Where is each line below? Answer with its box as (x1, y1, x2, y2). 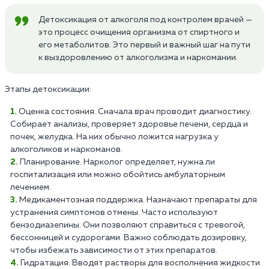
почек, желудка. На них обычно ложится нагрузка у (10, 132, 219, 141)
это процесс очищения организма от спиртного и (38, 28, 240, 37)
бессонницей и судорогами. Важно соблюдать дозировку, (10, 233, 247, 242)
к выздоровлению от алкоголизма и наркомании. (38, 53, 238, 62)
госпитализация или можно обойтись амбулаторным (10, 170, 225, 179)
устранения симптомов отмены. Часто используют (10, 208, 218, 217)
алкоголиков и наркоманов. (10, 145, 122, 154)
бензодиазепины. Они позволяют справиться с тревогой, (10, 220, 245, 229)
